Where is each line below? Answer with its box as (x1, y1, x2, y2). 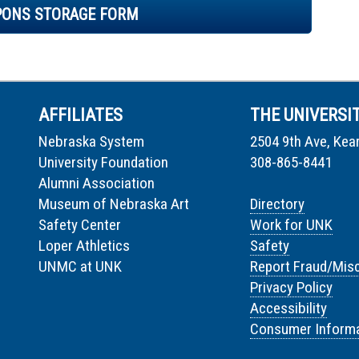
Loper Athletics (38, 236, 130, 255)
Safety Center (38, 215, 121, 234)
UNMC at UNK (38, 256, 122, 276)
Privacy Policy (250, 277, 333, 296)
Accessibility (250, 298, 327, 317)
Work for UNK (250, 215, 333, 234)
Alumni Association (38, 173, 155, 192)
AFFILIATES (38, 104, 123, 125)
